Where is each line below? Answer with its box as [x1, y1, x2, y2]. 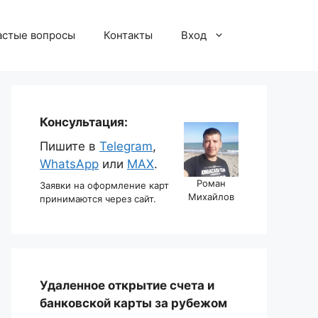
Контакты [104, 28, 153, 42]
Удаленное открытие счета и [40, 278, 214, 292]
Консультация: [40, 115, 128, 129]
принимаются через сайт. [40, 193, 156, 204]
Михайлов [188, 190, 234, 202]
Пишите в [40, 138, 99, 153]
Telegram [99, 138, 153, 153]
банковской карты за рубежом [40, 296, 227, 310]
